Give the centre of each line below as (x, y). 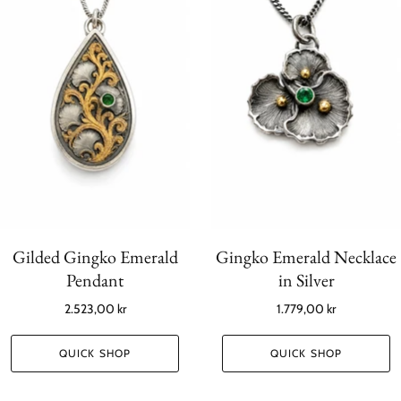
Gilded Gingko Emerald (95, 256)
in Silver (306, 280)
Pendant (95, 280)
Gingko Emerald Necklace (306, 256)
